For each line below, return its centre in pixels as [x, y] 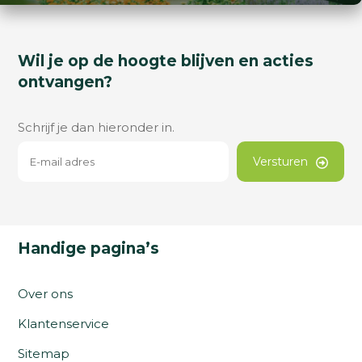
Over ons [46, 293]
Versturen [280, 161]
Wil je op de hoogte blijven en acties [166, 61]
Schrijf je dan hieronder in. [97, 127]
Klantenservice [64, 323]
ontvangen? [65, 82]
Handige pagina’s [89, 248]
